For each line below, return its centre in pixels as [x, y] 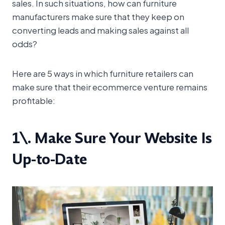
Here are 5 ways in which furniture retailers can [103, 73]
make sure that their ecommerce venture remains [110, 87]
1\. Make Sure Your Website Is [112, 139]
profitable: [34, 100]
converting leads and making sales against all [100, 30]
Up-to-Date [49, 160]
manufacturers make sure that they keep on [98, 16]
